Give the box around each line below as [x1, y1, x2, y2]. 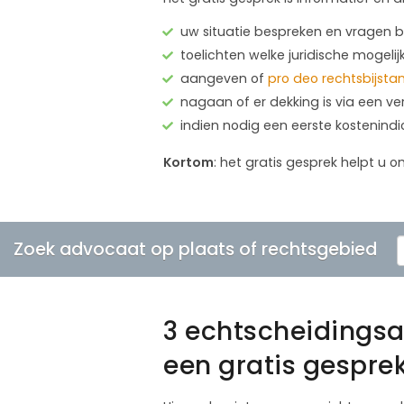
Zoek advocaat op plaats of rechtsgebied [14, 236, 377, 262]
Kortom [163, 152, 214, 171]
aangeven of [180, 69, 268, 87]
